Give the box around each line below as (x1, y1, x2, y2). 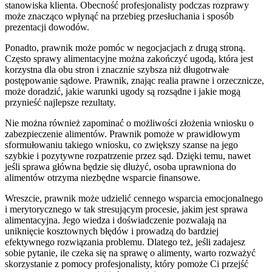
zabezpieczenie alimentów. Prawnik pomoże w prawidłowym (5, 128, 240, 139)
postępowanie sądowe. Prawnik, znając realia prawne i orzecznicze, (5, 75, 264, 86)
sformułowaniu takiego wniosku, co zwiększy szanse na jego (5, 139, 238, 150)
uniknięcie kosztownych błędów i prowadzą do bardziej (5, 225, 219, 236)
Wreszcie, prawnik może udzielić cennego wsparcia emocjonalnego (5, 192, 263, 203)
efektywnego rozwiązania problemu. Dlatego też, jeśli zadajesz (5, 236, 245, 247)
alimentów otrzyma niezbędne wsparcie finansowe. (5, 172, 200, 183)
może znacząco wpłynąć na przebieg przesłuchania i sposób (5, 10, 234, 21)
